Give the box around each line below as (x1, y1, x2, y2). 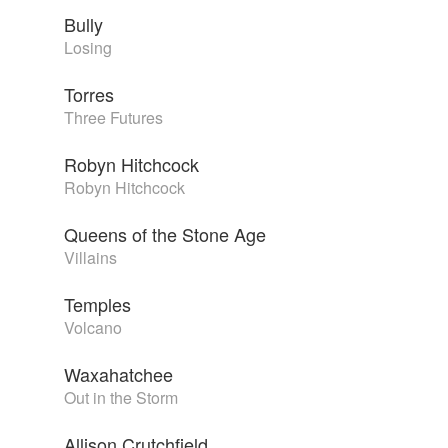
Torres (64, 81, 114, 108)
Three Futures (64, 106, 163, 130)
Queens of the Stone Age (64, 221, 266, 248)
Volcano (64, 316, 122, 340)
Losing (64, 36, 112, 60)
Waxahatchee (64, 361, 173, 388)
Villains (64, 246, 117, 270)
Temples (64, 291, 131, 318)
